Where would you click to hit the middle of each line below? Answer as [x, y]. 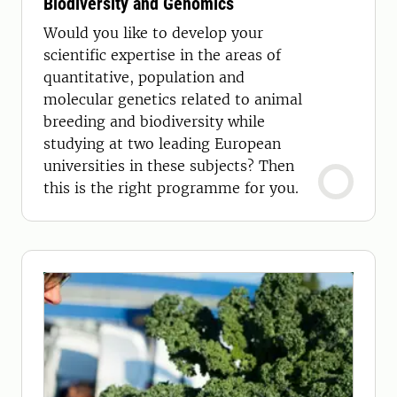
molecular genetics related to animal [173, 99]
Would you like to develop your [153, 33]
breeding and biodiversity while [154, 121]
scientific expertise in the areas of [162, 55]
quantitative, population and [144, 77]
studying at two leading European [162, 144]
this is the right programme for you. [171, 188]
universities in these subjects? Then [151, 166]
